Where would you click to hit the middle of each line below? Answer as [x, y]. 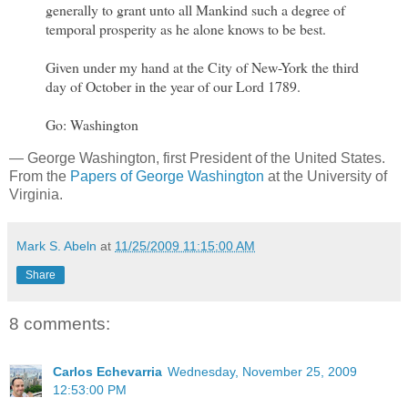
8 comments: [60, 324]
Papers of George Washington [167, 177]
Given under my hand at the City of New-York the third [202, 67]
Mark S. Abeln [56, 246]
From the [40, 177]
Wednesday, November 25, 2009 [262, 371]
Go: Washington [92, 125]
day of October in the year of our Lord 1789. [173, 87]
